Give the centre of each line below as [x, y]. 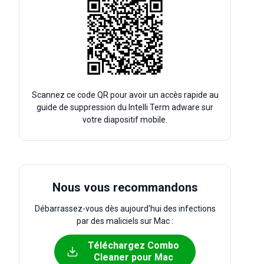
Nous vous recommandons [125, 187]
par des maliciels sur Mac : [125, 221]
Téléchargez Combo [133, 245]
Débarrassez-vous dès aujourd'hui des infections [125, 209]
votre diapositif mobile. [125, 120]
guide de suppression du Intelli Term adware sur [125, 107]
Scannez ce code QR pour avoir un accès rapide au [125, 95]
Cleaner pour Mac [133, 257]
